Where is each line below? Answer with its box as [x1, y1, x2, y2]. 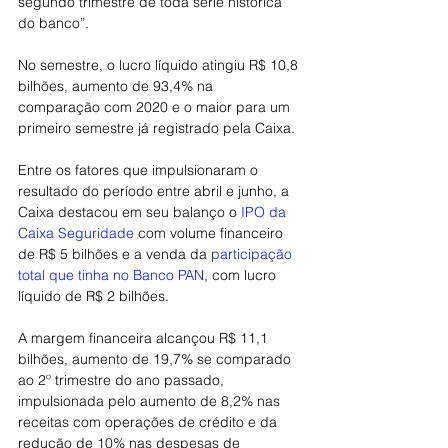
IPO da [237, 203, 290, 221]
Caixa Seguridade [18, 224, 138, 242]
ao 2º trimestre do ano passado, [18, 371, 228, 389]
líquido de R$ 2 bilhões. [18, 287, 169, 305]
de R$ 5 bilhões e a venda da [18, 245, 211, 263]
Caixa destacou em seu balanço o [18, 203, 237, 221]
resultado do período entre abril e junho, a [18, 182, 293, 200]
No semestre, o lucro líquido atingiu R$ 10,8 [18, 56, 302, 74]
